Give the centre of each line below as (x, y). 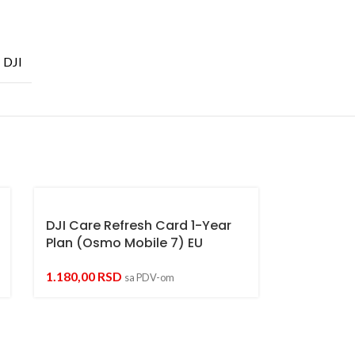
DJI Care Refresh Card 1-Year (139, 225)
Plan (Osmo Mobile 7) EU (124, 242)
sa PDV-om (149, 277)
